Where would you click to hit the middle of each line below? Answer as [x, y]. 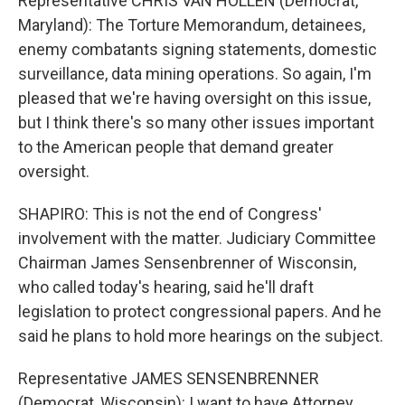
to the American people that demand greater [176, 146]
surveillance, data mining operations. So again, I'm [195, 73]
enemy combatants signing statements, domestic [198, 49]
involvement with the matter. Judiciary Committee [197, 238]
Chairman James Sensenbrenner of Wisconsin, [187, 262]
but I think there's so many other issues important [196, 122]
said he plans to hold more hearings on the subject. [201, 335]
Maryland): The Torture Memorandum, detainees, [192, 24]
